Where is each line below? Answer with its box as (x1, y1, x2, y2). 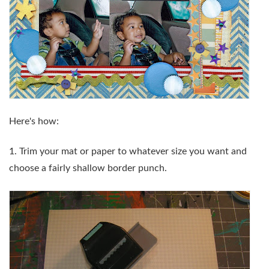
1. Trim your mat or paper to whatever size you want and (9, 147, 247, 157)
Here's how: (9, 116, 59, 126)
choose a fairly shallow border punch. (9, 163, 167, 174)
